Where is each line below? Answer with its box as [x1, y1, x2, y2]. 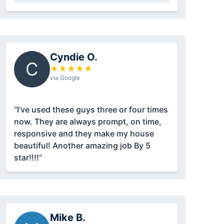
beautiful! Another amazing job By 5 [13, 140, 52, 151]
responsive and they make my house [13, 128, 154, 139]
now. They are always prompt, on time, [13, 116, 161, 127]
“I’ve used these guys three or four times [13, 104, 168, 115]
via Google [49, 74, 80, 82]
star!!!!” [13, 152, 42, 163]
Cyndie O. [49, 51, 97, 63]
